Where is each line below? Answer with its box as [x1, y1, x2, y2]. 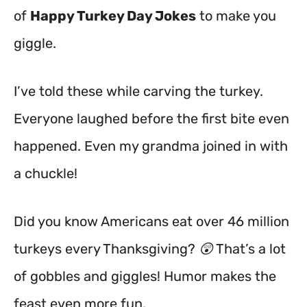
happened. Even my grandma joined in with [14, 138, 288, 154]
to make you [196, 8, 276, 24]
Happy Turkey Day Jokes [30, 8, 196, 24]
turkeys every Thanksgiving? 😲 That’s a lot [14, 241, 286, 257]
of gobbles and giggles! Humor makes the [14, 268, 276, 284]
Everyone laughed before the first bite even [14, 110, 289, 127]
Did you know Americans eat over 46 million [14, 213, 289, 230]
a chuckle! [14, 165, 77, 182]
